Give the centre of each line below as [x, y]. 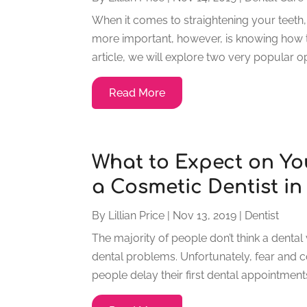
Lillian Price [137, 215]
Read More [137, 93]
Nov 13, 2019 [205, 215]
